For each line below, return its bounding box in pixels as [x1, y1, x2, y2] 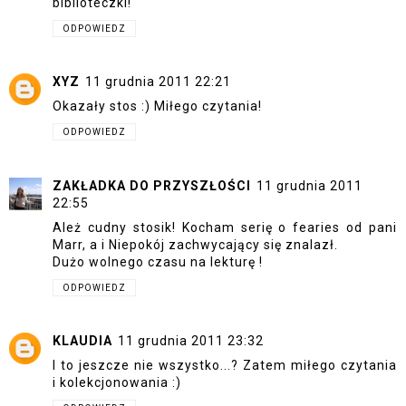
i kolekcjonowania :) [53, 375, 181, 390]
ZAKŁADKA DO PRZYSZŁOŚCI [53, 178, 251, 193]
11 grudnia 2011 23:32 [118, 333, 264, 348]
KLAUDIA [53, 333, 112, 348]
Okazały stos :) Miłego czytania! [53, 99, 262, 113]
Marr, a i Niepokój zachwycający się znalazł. [53, 237, 338, 252]
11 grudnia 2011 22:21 [85, 74, 231, 89]
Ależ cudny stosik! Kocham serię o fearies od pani [53, 219, 397, 235]
